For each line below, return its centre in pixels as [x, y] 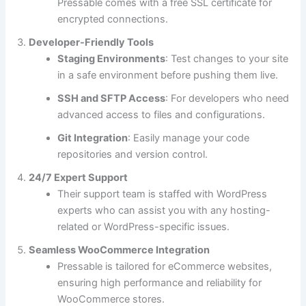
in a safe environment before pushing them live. [168, 75]
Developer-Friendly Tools [92, 43]
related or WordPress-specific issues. [144, 227]
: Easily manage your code [189, 138]
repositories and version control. [133, 155]
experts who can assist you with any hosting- [164, 211]
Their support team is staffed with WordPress [163, 194]
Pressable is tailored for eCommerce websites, [165, 267]
